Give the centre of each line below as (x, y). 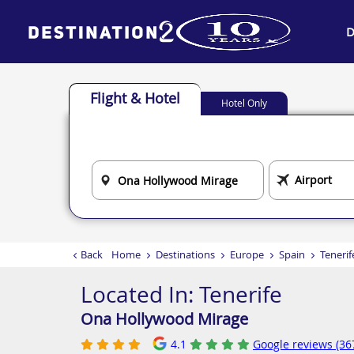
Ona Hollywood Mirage (164, 319)
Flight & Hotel (135, 98)
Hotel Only (244, 103)
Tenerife (241, 294)
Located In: (140, 294)
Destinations (185, 254)
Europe (247, 254)
